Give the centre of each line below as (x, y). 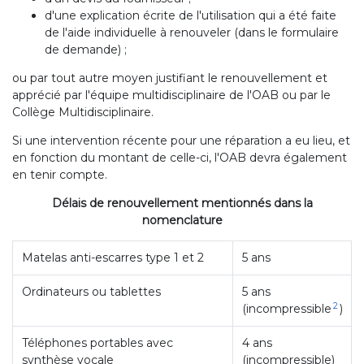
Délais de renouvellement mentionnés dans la (182, 203)
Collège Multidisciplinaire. (83, 112)
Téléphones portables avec (97, 343)
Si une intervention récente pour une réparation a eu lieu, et (181, 141)
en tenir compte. (60, 175)
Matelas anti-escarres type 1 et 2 (113, 258)
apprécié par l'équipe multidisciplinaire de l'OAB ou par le (171, 95)
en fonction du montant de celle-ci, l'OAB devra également (180, 158)
